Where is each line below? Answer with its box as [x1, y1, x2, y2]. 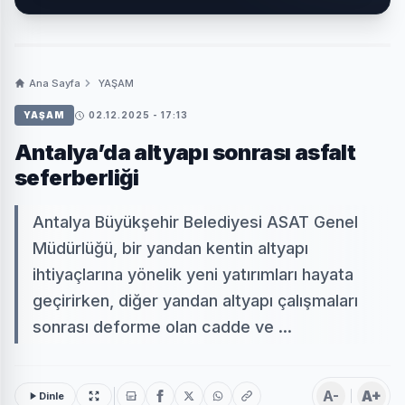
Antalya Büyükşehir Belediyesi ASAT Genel [33, 212, 358, 231]
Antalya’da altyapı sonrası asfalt [14, 139, 356, 165]
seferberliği [14, 165, 139, 191]
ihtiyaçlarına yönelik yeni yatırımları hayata [33, 265, 353, 284]
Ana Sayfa [29, 77, 80, 89]
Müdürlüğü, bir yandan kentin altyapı [33, 239, 308, 258]
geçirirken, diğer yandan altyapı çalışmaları [33, 291, 358, 310]
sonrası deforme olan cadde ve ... [33, 317, 292, 336]
